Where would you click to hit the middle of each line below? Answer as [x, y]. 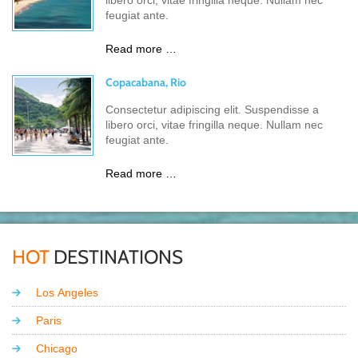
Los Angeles [67, 292]
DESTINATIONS [116, 257]
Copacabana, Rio [146, 82]
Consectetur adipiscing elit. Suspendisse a [212, 109]
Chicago [57, 348]
